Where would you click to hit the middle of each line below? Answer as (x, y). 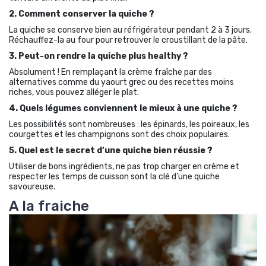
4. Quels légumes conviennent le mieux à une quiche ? (123, 108)
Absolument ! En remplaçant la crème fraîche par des (110, 72)
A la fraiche (49, 206)
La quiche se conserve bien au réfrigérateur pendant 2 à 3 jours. (130, 30)
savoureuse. (32, 186)
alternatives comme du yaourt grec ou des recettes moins (121, 82)
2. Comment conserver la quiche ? (82, 14)
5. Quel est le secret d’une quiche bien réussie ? (111, 150)
